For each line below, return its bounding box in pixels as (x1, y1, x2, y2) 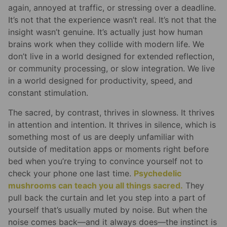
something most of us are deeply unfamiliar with (8, 131, 194, 142)
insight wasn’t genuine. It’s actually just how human (8, 27, 203, 37)
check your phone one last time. (8, 168, 134, 178)
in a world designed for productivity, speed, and (8, 75, 193, 86)
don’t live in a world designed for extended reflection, (8, 51, 214, 62)
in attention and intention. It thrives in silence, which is (8, 119, 216, 130)
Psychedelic (134, 168, 181, 178)
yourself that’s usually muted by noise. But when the (8, 204, 207, 215)
